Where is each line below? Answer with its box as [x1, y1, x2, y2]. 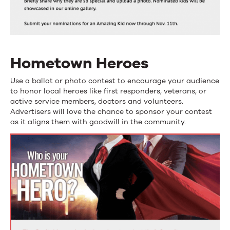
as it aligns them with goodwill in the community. [10, 117, 186, 127]
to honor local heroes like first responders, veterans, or [10, 86, 206, 96]
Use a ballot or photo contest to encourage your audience [10, 75, 219, 86]
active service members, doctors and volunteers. [10, 96, 183, 106]
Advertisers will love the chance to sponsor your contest [10, 106, 212, 117]
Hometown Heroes [10, 52, 148, 74]
